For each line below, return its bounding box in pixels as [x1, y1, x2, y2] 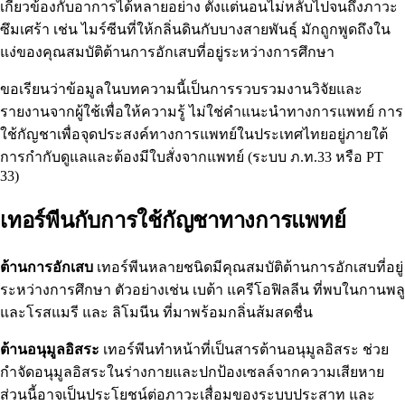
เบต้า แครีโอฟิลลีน [193, 282, 309, 298]
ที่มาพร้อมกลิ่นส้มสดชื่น [159, 305, 313, 321]
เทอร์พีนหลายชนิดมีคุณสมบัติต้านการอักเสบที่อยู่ [93, 259, 403, 276]
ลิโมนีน [112, 305, 159, 321]
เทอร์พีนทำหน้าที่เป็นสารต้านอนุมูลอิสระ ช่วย [99, 342, 389, 358]
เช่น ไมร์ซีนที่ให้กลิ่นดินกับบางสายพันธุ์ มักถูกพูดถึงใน [50, 22, 391, 38]
